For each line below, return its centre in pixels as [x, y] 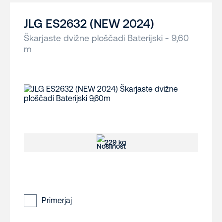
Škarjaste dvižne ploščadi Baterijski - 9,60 [106, 38]
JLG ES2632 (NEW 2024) [89, 24]
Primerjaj [57, 200]
